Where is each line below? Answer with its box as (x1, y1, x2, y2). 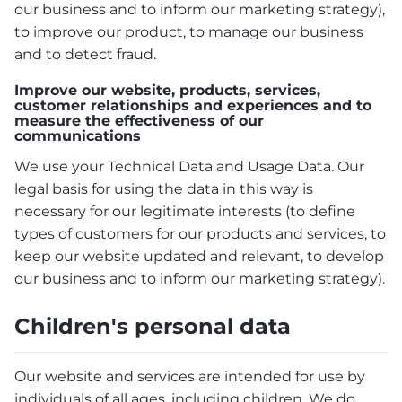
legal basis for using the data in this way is (14, 179, 313, 197)
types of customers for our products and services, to (14, 224, 386, 242)
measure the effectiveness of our (14, 111, 264, 129)
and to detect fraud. (14, 45, 156, 63)
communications (14, 127, 141, 144)
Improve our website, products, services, (14, 81, 320, 99)
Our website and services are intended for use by (14, 368, 365, 386)
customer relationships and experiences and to (14, 96, 371, 114)
